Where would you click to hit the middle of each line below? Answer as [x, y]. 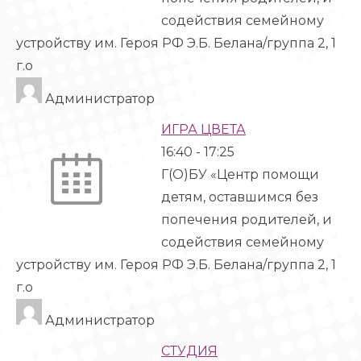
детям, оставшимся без [240, 197]
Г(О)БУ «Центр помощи [240, 174]
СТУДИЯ [189, 351]
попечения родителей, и [247, 220]
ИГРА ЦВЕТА [203, 129]
